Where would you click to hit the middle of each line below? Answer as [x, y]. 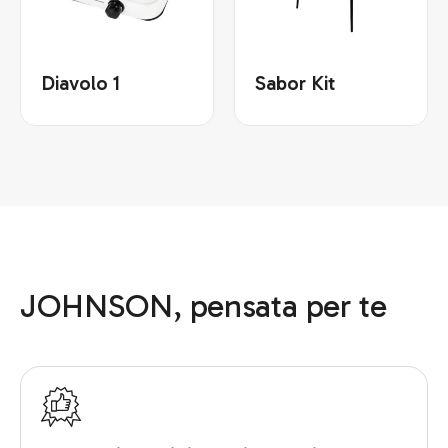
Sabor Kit [295, 82]
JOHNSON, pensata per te [203, 305]
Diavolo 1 [80, 82]
